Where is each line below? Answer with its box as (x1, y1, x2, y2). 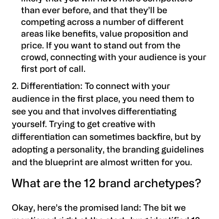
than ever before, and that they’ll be (21, 6, 167, 15)
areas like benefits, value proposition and (21, 30, 188, 39)
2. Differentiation (12, 82, 80, 91)
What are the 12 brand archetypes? (12, 178, 201, 190)
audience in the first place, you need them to (12, 95, 194, 104)
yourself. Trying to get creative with (12, 120, 155, 129)
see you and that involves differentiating (12, 108, 176, 116)
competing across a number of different (21, 18, 184, 27)
